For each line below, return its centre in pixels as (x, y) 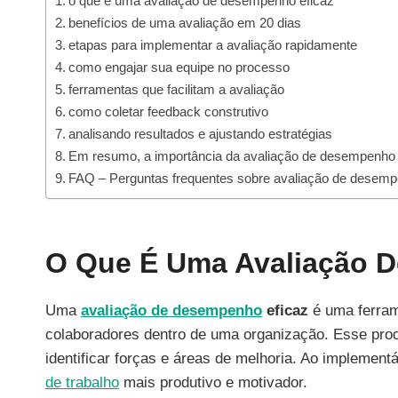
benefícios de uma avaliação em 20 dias (185, 22)
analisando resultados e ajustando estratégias (201, 133)
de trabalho (82, 382)
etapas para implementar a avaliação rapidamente (213, 44)
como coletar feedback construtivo (169, 111)
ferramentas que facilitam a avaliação (177, 89)
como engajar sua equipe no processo (179, 67)
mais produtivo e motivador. (213, 382)
